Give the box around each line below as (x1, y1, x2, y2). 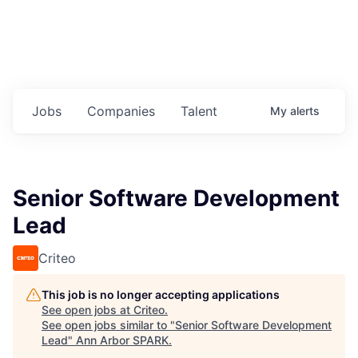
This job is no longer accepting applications (42, 288, 280, 302)
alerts (290, 104, 320, 118)
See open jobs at (42, 303, 133, 317)
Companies (87, 103, 155, 120)
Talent (181, 103, 217, 120)
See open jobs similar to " (42, 318, 175, 332)
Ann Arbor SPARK (76, 333, 169, 348)
